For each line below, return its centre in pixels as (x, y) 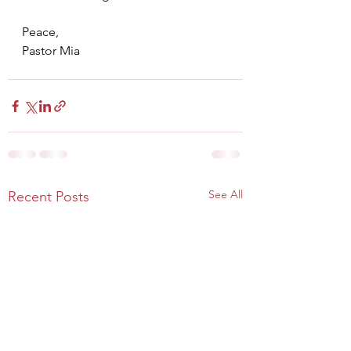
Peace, (40, 32)
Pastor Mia (51, 51)
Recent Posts (49, 197)
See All (226, 195)
